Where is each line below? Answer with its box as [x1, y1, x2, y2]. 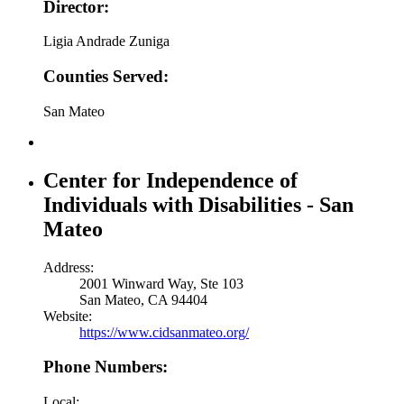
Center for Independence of [43, 168, 298, 192]
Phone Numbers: [43, 357, 168, 377]
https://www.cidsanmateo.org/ [79, 324, 249, 340]
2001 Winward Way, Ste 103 [79, 275, 243, 291]
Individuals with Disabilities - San [43, 192, 353, 216]
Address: [43, 259, 94, 275]
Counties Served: [43, 67, 169, 87]
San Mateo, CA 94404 [79, 291, 207, 308]
